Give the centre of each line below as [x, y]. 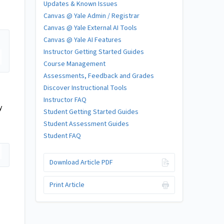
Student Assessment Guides [86, 124]
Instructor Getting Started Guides [94, 52]
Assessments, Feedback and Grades [99, 76]
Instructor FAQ [65, 100]
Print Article [67, 185]
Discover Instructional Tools [85, 88]
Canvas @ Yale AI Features [82, 40]
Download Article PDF [81, 162]
